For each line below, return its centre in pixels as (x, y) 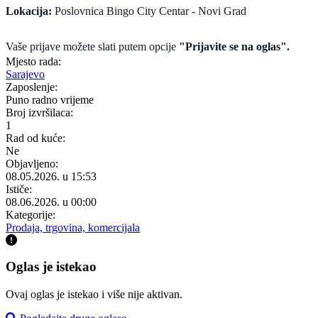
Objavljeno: (32, 164)
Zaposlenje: (32, 87)
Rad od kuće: (35, 138)
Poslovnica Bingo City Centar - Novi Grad (149, 11)
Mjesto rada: (33, 62)
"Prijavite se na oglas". (234, 47)
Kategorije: (31, 215)
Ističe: (19, 190)
